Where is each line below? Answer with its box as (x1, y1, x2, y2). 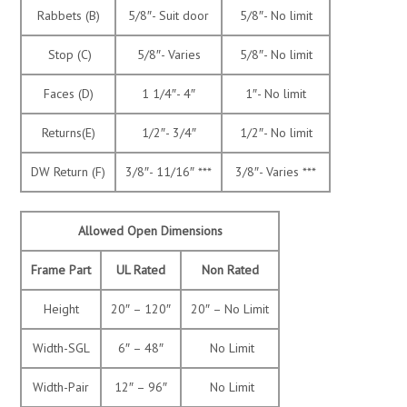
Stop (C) (48, 46, 93, 64)
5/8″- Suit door (128, 7, 210, 25)
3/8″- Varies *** (235, 164, 317, 181)
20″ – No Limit (191, 301, 270, 318)
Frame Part (31, 262, 92, 279)
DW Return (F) (31, 164, 106, 181)
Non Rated (201, 262, 259, 279)
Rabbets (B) (36, 7, 100, 25)
